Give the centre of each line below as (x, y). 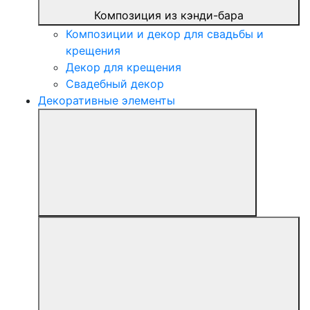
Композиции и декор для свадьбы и (165, 34)
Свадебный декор (115, 84)
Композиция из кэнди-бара (169, 16)
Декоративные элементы (107, 101)
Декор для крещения (124, 67)
